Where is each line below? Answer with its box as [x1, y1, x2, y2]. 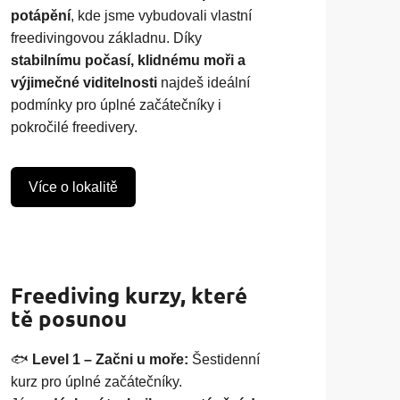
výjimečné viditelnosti [11, 75, 158, 91]
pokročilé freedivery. [11, 120, 138, 136]
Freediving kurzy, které [11, 281, 248, 310]
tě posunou [11, 304, 128, 333]
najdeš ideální [157, 75, 251, 91]
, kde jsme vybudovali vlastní [71, 8, 253, 24]
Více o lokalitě [29, 179, 119, 196]
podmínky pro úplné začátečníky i [11, 97, 222, 113]
